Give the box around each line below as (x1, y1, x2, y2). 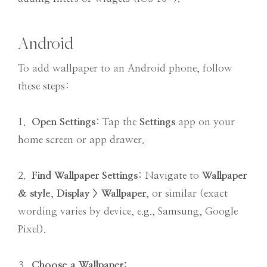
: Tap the (95, 117, 139, 128)
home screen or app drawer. (18, 135, 144, 145)
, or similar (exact (146, 188, 228, 199)
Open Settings (32, 117, 95, 128)
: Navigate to (138, 170, 202, 181)
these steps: (18, 81, 69, 92)
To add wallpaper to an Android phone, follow (18, 63, 232, 74)
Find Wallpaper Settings (32, 170, 138, 181)
